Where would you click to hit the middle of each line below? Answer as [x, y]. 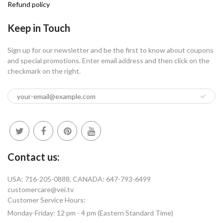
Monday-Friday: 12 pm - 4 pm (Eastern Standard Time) [90, 213]
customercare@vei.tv [41, 190]
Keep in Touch [39, 28]
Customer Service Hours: [47, 200]
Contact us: [34, 157]
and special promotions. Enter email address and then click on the [109, 61]
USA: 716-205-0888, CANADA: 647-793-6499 [79, 179]
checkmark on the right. [44, 71]
